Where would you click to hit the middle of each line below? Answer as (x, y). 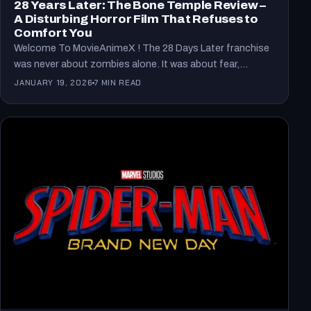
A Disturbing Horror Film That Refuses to (136, 19)
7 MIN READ (118, 83)
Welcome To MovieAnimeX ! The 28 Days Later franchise (142, 48)
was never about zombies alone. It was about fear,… (131, 64)
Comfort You (53, 33)
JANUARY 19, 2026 (53, 83)
